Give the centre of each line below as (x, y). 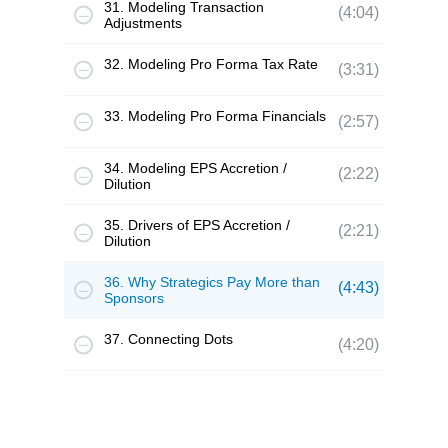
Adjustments (143, 23)
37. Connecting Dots (168, 339)
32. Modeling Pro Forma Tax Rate (211, 64)
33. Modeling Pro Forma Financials (215, 116)
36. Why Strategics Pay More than (212, 282)
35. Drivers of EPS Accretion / (197, 225)
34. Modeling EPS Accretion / (195, 168)
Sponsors (134, 298)
